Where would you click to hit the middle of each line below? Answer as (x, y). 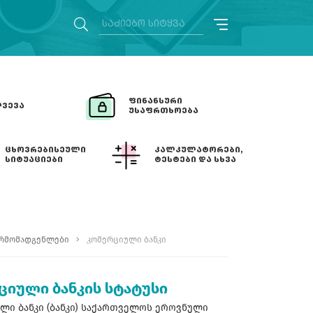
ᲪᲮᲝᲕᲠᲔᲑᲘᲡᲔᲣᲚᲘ (45, 150)
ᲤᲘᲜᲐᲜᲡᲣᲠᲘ (155, 101)
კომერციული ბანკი (126, 239)
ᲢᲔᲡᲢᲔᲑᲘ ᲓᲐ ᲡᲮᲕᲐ (195, 160)
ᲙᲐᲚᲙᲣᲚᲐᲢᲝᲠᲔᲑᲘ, (199, 150)
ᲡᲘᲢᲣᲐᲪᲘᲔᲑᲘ (34, 160)
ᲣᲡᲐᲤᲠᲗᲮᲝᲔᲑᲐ (163, 111)
